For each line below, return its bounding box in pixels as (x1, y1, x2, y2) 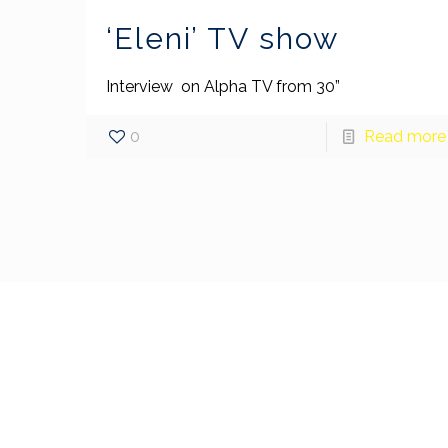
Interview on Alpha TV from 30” (106, 76, 345, 96)
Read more (363, 126, 446, 146)
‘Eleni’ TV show (106, 20, 340, 56)
